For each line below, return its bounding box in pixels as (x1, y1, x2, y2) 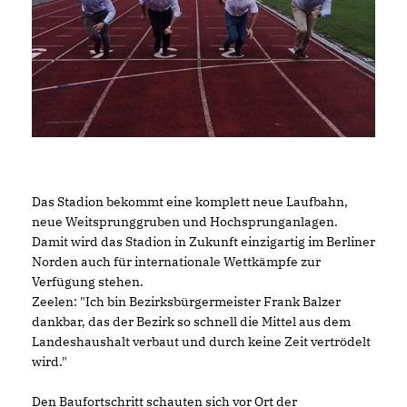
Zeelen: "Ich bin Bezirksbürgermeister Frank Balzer (32, 293, 341, 310)
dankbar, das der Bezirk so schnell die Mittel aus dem (32, 313, 351, 330)
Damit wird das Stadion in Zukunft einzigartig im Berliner (32, 233, 375, 250)
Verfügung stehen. (32, 273, 144, 290)
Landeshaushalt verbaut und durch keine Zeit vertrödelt (32, 333, 371, 350)
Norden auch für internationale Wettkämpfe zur (32, 253, 321, 270)
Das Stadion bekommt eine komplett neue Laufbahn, (32, 193, 348, 210)
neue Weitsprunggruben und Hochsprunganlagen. (32, 213, 338, 230)
